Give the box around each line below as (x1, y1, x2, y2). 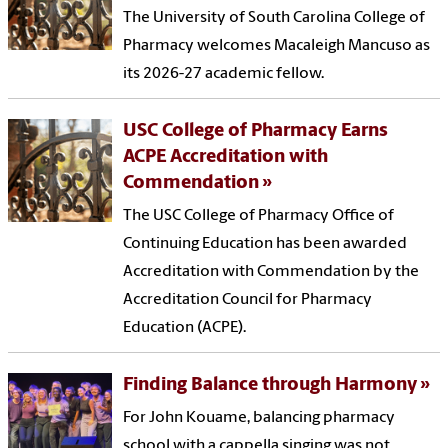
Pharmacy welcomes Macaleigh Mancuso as (123, 37, 431, 54)
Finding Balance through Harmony (123, 375, 418, 395)
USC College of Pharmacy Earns (123, 121, 389, 141)
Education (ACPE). (123, 319, 247, 336)
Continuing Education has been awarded (123, 235, 408, 252)
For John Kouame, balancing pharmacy (123, 409, 396, 426)
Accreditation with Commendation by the (123, 263, 420, 280)
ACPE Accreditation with (123, 147, 329, 167)
